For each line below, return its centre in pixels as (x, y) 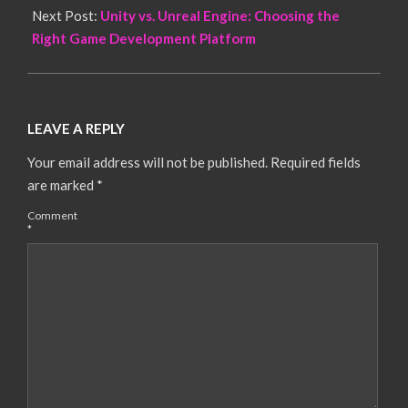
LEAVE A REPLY (76, 129)
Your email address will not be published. (148, 163)
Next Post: (66, 16)
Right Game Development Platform (144, 39)
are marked (62, 185)
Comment (52, 215)
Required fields (316, 163)
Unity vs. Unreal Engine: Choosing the (220, 16)
